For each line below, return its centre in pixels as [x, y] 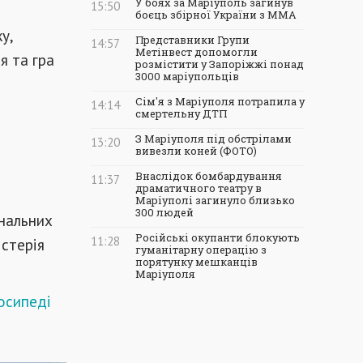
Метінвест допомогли [196, 52]
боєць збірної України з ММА [216, 15]
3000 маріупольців [187, 76]
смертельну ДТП [181, 113]
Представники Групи [192, 40]
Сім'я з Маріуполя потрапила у [220, 101]
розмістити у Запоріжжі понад [220, 64]
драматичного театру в [199, 188]
